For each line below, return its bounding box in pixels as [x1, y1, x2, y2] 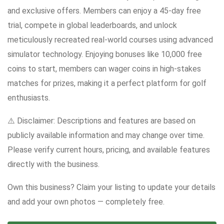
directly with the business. [7, 159, 99, 169]
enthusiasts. [7, 93, 50, 103]
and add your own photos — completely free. [7, 197, 164, 207]
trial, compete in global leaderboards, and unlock [7, 20, 177, 30]
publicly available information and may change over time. [7, 130, 204, 140]
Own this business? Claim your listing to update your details [7, 182, 215, 192]
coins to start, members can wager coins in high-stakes [7, 64, 201, 74]
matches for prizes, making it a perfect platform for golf [7, 78, 206, 88]
